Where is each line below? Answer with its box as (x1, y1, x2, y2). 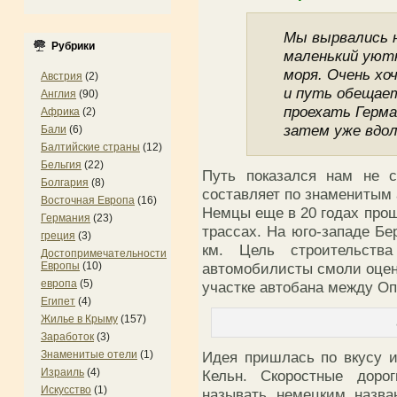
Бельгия (41, 159, 82, 171)
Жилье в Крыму (41, 313, 118, 325)
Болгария (41, 176, 89, 189)
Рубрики (51, 40, 95, 52)
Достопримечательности (41, 247, 167, 260)
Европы (41, 260, 80, 272)
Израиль (41, 366, 84, 378)
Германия (41, 212, 90, 224)
